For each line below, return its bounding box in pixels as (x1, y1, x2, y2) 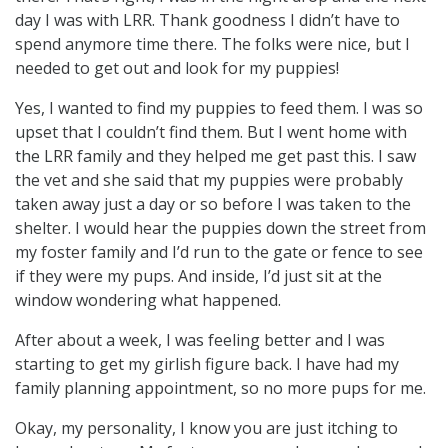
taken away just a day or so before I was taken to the (15, 192, 411, 215)
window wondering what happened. (15, 288, 281, 311)
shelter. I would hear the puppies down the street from (15, 216, 426, 239)
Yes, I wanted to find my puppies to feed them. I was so (15, 96, 423, 119)
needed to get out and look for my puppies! (15, 56, 339, 79)
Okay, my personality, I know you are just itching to (15, 416, 398, 439)
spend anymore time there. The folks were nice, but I (15, 32, 410, 55)
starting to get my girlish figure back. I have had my (15, 352, 399, 375)
